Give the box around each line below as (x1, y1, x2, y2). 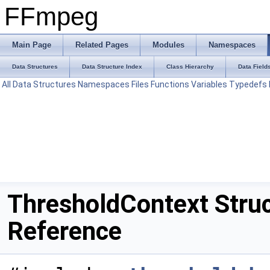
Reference (7, 216, 122, 246)
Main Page (12, 40, 51, 49)
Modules (152, 40, 184, 49)
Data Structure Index (82, 63, 142, 70)
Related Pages (75, 40, 128, 49)
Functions (151, 80, 189, 89)
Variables (191, 80, 227, 89)
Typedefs (229, 80, 267, 89)
